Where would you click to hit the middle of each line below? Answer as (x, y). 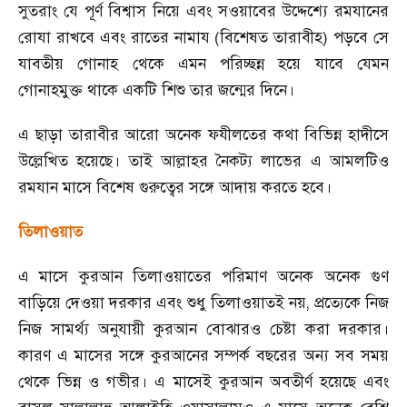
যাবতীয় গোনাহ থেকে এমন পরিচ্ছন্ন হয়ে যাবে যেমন (203, 64)
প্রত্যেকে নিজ (351, 303)
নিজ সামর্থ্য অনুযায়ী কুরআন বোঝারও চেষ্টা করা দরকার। (203, 329)
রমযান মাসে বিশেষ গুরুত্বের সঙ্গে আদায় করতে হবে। (175, 187)
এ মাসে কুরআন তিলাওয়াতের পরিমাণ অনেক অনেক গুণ (203, 276)
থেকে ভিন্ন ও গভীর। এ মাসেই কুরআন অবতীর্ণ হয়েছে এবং (203, 382)
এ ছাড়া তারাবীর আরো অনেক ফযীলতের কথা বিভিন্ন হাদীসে (203, 134)
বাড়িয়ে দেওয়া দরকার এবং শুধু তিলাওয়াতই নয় (162, 303)
